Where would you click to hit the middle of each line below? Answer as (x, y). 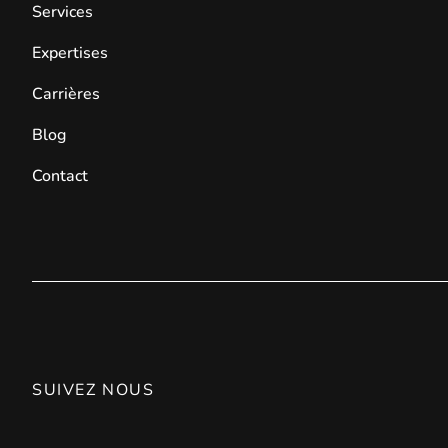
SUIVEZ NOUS (93, 390)
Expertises (70, 53)
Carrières (66, 94)
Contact (60, 176)
